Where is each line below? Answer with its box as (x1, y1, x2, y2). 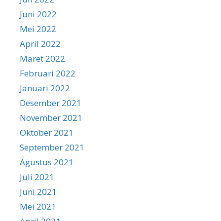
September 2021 (20, 141, 84, 153)
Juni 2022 (20, 8, 57, 20)
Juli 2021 (20, 171, 54, 183)
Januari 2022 (20, 82, 70, 94)
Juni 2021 (20, 185, 57, 197)
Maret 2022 (20, 52, 65, 64)
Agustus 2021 (20, 156, 74, 168)
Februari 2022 (20, 67, 75, 79)
